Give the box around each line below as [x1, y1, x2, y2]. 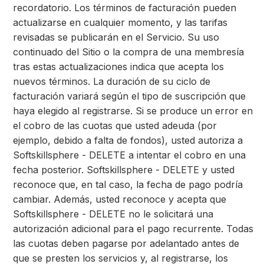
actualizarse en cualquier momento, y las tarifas [13, 16, 227, 28]
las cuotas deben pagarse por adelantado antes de [13, 237, 239, 249]
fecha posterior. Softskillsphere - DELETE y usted [13, 164, 235, 176]
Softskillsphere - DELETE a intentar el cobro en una [13, 149, 246, 161]
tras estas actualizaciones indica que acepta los [13, 61, 224, 72]
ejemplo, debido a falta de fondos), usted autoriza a [13, 134, 243, 146]
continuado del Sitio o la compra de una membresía [13, 46, 244, 58]
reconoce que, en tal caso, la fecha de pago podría [13, 179, 243, 190]
